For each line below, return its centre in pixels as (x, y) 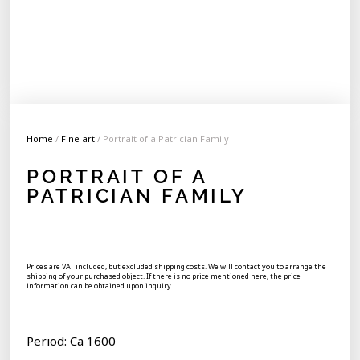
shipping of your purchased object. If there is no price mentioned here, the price (164, 276)
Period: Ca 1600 (72, 341)
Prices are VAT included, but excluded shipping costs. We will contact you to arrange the (177, 267)
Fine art (78, 139)
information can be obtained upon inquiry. (100, 286)
